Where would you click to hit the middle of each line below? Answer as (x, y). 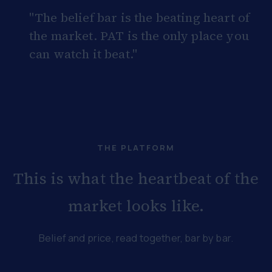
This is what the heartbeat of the (136, 178)
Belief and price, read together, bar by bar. (136, 238)
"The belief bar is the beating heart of (140, 18)
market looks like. (136, 206)
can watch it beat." (83, 54)
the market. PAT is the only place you (139, 36)
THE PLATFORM (136, 148)
